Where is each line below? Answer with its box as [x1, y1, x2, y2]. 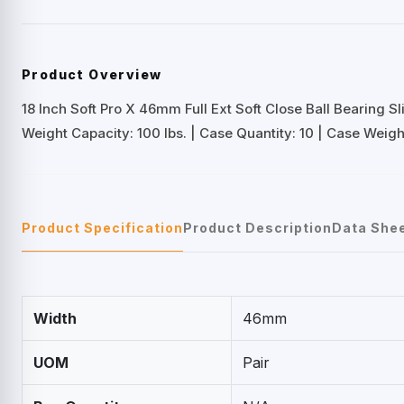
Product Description [183, 219, 332, 235]
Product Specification [22, 219, 183, 235]
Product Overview [22, 66, 162, 82]
